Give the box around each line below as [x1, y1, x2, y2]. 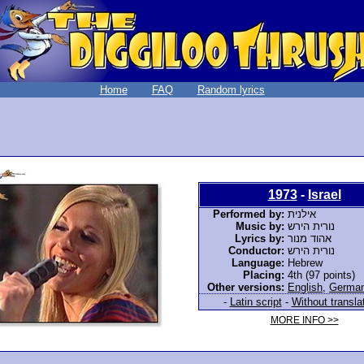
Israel [307, 187, 341, 201]
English [288, 280, 323, 293]
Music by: [236, 219, 284, 232]
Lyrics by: [235, 232, 284, 245]
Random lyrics [197, 84, 265, 96]
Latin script [229, 295, 282, 308]
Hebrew [288, 256, 323, 269]
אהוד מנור [288, 232, 331, 245]
